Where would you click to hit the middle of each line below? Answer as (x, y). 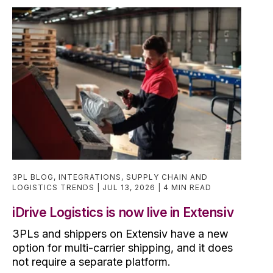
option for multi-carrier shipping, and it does (122, 248)
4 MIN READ (187, 188)
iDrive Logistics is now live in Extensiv (123, 213)
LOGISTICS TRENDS (53, 188)
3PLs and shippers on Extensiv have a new (120, 234)
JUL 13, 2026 (130, 188)
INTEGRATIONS (90, 177)
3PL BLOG (33, 177)
